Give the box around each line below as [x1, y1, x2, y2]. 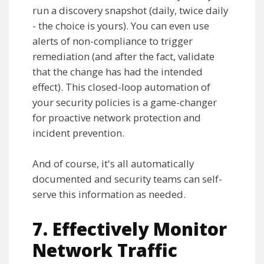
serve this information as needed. [32, 187, 186, 202]
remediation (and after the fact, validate [32, 49, 214, 64]
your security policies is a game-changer [32, 95, 217, 110]
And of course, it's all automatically [32, 157, 194, 171]
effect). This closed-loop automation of [32, 80, 210, 94]
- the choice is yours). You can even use [32, 19, 209, 33]
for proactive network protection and [32, 111, 201, 125]
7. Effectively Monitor [32, 217, 227, 242]
